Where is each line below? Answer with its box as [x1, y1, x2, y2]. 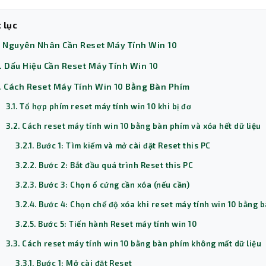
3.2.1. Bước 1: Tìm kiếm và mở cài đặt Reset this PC [15, 141, 211, 151]
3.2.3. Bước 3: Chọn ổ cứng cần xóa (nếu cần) [15, 180, 190, 190]
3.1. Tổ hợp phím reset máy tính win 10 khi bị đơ [6, 102, 192, 112]
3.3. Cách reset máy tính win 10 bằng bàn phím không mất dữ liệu [6, 239, 262, 249]
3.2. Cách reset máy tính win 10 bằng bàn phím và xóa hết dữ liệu [6, 121, 261, 131]
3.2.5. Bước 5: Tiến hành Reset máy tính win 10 [15, 219, 197, 229]
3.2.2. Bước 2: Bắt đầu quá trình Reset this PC [15, 160, 194, 170]
